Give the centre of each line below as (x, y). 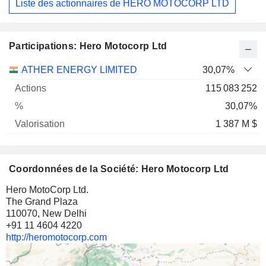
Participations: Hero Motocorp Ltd (88, 46)
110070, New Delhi (46, 214)
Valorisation (111, 69)
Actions (50, 69)
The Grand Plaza (42, 202)
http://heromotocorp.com (56, 237)
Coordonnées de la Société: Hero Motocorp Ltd (119, 169)
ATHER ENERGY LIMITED (79, 70)
